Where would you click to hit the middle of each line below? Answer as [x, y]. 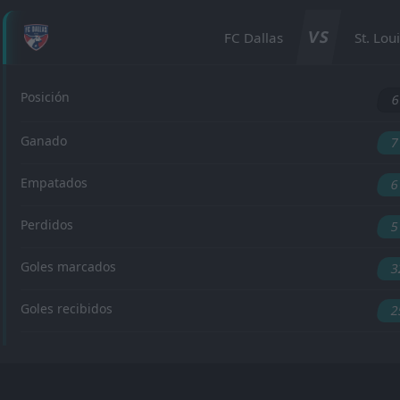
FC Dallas [253, 37]
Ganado [44, 141]
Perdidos [47, 225]
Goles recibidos [67, 308]
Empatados [54, 183]
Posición [45, 97]
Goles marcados [68, 267]
